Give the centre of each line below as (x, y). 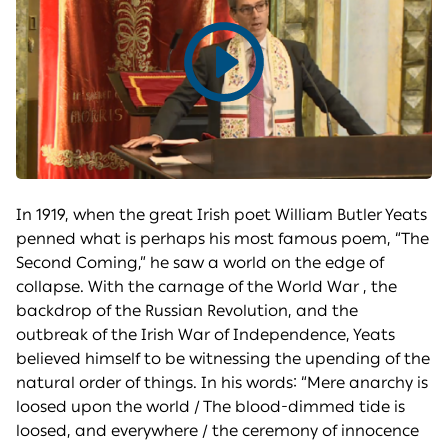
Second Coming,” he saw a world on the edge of (200, 263)
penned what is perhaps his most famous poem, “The (222, 239)
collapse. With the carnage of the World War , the (206, 287)
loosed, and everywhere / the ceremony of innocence (217, 431)
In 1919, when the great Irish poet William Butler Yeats (221, 215)
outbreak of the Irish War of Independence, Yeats (205, 335)
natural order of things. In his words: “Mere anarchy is (222, 383)
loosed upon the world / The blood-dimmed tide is (210, 407)
